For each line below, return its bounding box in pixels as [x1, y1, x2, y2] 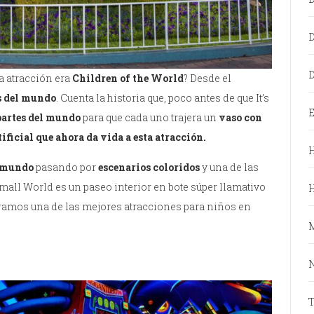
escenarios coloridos [98, 161, 200, 175]
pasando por [34, 161, 98, 175]
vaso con [219, 111, 262, 125]
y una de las [200, 161, 259, 175]
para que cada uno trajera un [83, 111, 219, 125]
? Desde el [184, 71, 231, 86]
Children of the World [72, 71, 184, 86]
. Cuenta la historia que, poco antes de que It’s [56, 91, 269, 105]
